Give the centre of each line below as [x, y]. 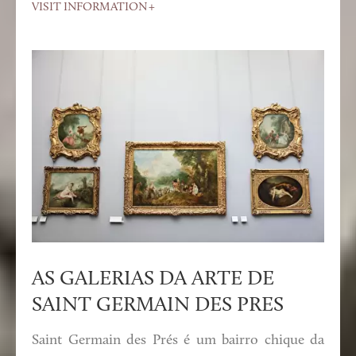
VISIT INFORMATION [89, 8]
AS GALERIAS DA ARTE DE [153, 280]
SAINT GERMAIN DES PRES [158, 306]
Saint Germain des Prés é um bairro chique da [178, 341]
